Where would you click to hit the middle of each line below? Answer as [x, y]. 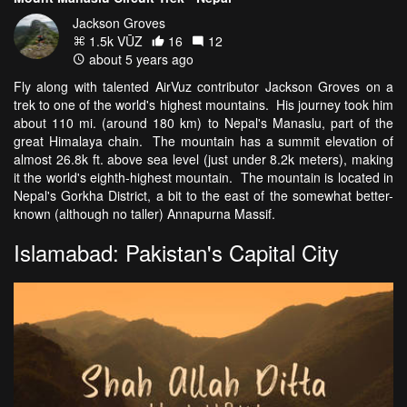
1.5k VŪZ [114, 41]
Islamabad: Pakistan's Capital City [176, 253]
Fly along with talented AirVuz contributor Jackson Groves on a [203, 87]
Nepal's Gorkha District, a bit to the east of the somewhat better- [203, 196]
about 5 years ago [139, 60]
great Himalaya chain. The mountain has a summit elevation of [203, 141]
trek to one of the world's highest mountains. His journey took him [203, 105]
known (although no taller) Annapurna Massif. [148, 214]
